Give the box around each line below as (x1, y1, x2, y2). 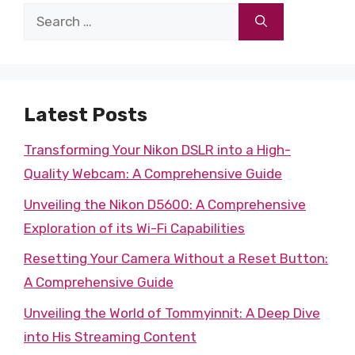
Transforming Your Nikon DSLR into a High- (24, 142, 291, 158)
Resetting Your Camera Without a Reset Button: (24, 250, 328, 266)
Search (23, 6, 67, 22)
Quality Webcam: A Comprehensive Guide (24, 166, 282, 181)
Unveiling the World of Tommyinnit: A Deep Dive (24, 304, 320, 321)
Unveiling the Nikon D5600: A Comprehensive (24, 196, 306, 212)
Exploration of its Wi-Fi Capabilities (24, 219, 245, 236)
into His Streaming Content (24, 328, 197, 345)
